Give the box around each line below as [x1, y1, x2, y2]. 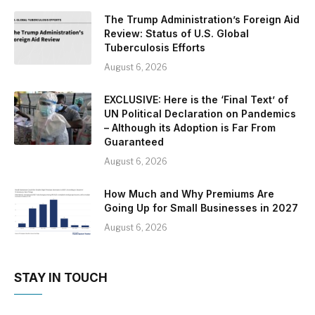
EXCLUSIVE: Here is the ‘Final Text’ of [104, 94, 288, 105]
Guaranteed [104, 136, 164, 148]
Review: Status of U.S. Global [104, 27, 249, 39]
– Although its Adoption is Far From [104, 122, 276, 134]
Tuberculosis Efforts [104, 41, 205, 53]
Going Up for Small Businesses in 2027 [104, 202, 298, 214]
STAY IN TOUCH [14, 271, 108, 285]
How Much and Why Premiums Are [104, 188, 274, 200]
